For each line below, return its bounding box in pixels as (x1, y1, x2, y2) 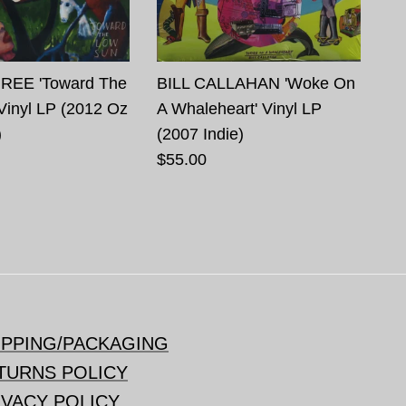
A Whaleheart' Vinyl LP (157, 99, 323, 118)
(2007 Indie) (157, 124, 245, 143)
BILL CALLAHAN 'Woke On (157, 73, 356, 92)
